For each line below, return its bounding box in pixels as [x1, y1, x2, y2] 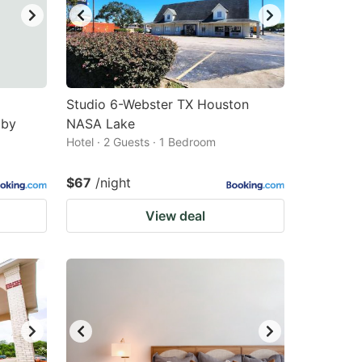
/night [95, 175, 131, 191]
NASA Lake [66, 116, 135, 132]
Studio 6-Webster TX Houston [66, 96, 249, 112]
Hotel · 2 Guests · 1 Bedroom [66, 135, 216, 149]
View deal [145, 208, 205, 224]
